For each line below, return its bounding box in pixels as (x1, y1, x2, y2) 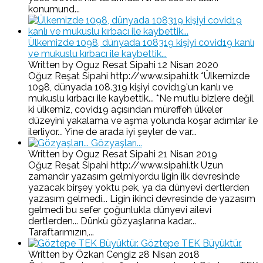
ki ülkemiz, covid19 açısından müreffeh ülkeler (28, 103, 222, 115)
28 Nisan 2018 (139, 248, 200, 260)
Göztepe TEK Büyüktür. (141, 237, 242, 249)
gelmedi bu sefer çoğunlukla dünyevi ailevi (28, 204, 211, 215)
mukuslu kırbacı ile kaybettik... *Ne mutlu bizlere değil (28, 92, 254, 104)
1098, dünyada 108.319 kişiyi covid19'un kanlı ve (28, 81, 233, 93)
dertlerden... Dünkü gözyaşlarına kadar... (28, 215, 196, 227)
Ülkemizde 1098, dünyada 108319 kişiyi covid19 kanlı (28, 36, 254, 48)
